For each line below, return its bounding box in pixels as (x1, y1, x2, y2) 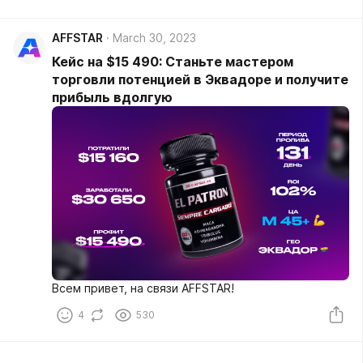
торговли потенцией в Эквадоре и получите (52, 71, 348, 88)
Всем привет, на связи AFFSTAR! (52, 281, 234, 296)
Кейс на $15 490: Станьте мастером (52, 53, 293, 70)
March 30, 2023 (113, 31, 196, 45)
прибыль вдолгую (52, 89, 173, 106)
